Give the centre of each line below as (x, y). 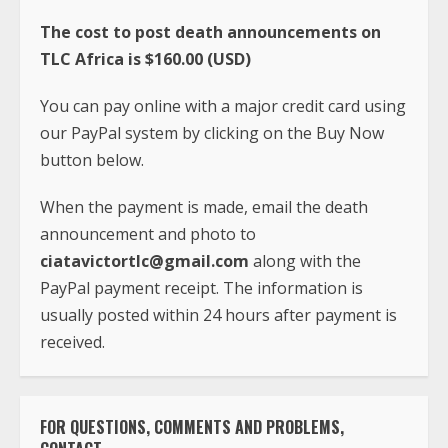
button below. (92, 159)
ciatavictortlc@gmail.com (144, 260)
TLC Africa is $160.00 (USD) (145, 58)
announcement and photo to (148, 233)
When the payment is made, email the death (204, 206)
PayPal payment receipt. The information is (201, 287)
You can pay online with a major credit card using (223, 105)
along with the (305, 260)
